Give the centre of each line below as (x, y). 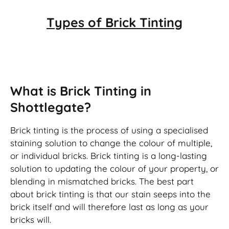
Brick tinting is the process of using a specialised (109, 130)
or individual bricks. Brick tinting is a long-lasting (109, 155)
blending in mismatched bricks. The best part (102, 181)
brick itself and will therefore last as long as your (109, 207)
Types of (76, 22)
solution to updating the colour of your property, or (114, 168)
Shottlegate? (51, 107)
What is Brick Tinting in (81, 90)
